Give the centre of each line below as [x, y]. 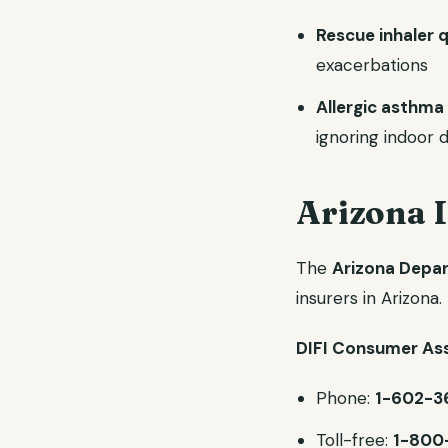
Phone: [345, 398]
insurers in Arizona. [369, 298]
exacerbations [372, 65]
